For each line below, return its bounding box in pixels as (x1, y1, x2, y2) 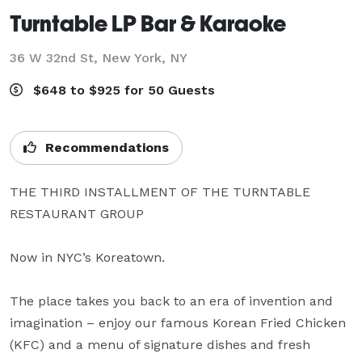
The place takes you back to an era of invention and (10, 293, 333, 309)
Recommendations (41, 139, 169, 155)
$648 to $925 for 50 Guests (29, 82, 215, 98)
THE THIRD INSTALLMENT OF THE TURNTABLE (10, 183, 310, 200)
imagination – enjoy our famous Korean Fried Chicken (10, 314, 346, 330)
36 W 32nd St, (10, 49, 102, 65)
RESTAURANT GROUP (10, 205, 144, 221)
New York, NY (102, 49, 187, 65)
